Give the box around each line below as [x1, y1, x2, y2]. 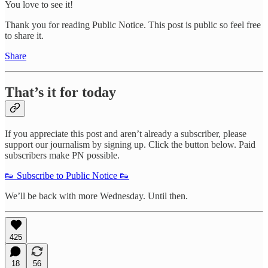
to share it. [5, 30, 44, 41]
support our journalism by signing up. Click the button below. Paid [5, 139, 255, 150]
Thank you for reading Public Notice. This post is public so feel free [5, 19, 261, 30]
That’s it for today [5, 84, 116, 100]
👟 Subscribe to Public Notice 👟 [5, 170, 129, 181]
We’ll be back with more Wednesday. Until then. [5, 190, 188, 201]
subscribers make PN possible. [5, 150, 120, 160]
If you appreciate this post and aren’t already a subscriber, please [5, 128, 246, 139]
